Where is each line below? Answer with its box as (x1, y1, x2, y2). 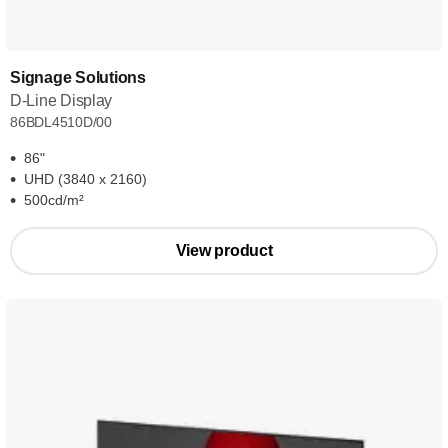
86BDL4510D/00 (10, 114, 113, 130)
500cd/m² (24, 192, 84, 208)
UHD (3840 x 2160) (24, 171, 147, 187)
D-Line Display (10, 92, 113, 109)
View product (175, 242, 273, 259)
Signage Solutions (10, 69, 146, 86)
